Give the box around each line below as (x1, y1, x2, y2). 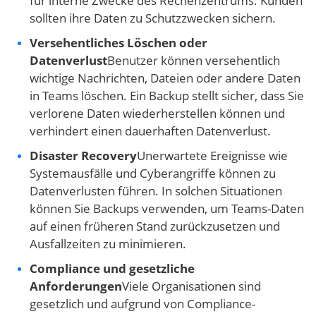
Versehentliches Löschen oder (30, 35, 207, 51)
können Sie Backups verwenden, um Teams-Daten (30, 200, 304, 217)
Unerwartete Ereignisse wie (137, 147, 288, 164)
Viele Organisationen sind (122, 278, 261, 295)
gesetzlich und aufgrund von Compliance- (30, 296, 255, 312)
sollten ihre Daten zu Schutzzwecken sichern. (30, 10, 276, 27)
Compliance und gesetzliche (30, 260, 195, 277)
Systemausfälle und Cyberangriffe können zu (30, 165, 276, 182)
